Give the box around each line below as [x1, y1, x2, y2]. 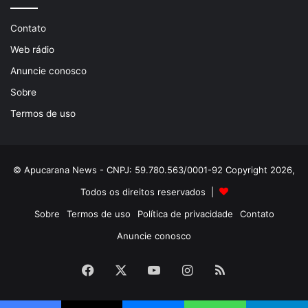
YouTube [159, 262, 210, 277]
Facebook [93, 262, 151, 277]
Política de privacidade [137, 208, 233, 220]
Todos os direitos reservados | [80, 186, 219, 198]
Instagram [191, 262, 251, 277]
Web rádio [10, 44, 54, 56]
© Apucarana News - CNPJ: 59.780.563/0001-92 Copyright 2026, [13, 164, 295, 176]
